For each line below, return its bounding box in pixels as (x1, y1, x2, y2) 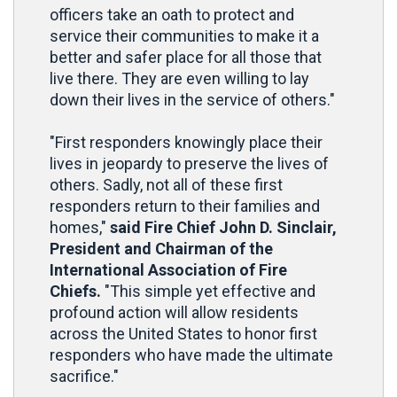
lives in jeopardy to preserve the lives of (50, 154, 329, 173)
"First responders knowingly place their (50, 133, 323, 152)
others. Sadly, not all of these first (50, 175, 283, 194)
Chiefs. (50, 282, 101, 300)
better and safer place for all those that (50, 48, 322, 66)
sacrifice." (50, 367, 119, 385)
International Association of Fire (50, 261, 287, 279)
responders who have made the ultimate (50, 346, 333, 364)
